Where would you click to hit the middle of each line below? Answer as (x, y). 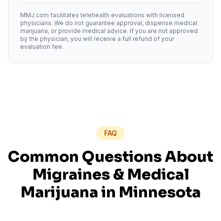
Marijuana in (70, 192)
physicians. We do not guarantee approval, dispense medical (109, 23)
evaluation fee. (42, 47)
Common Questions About (110, 157)
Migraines (71, 175)
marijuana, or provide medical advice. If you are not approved (109, 31)
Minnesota (160, 192)
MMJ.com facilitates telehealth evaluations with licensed (102, 15)
